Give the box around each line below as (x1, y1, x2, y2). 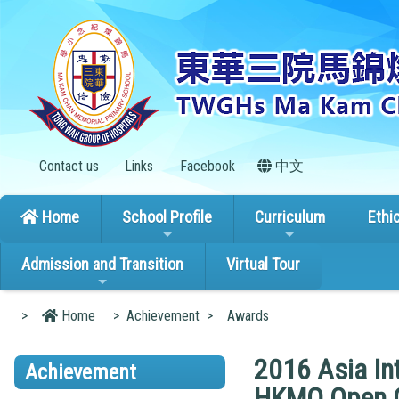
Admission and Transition (21, 255, 184, 274)
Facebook (175, 158, 235, 175)
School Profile (122, 207, 213, 226)
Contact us (35, 158, 99, 175)
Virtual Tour (226, 255, 301, 274)
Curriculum (254, 207, 325, 226)
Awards (227, 306, 269, 324)
